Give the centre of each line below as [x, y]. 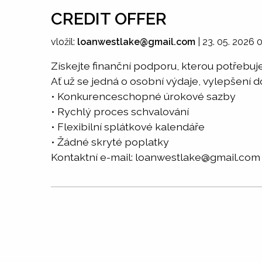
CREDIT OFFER [109, 19]
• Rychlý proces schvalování [120, 111]
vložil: [64, 42]
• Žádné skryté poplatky [110, 142]
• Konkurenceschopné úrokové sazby [143, 96]
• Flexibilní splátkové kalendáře [128, 127]
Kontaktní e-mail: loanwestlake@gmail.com [156, 157]
